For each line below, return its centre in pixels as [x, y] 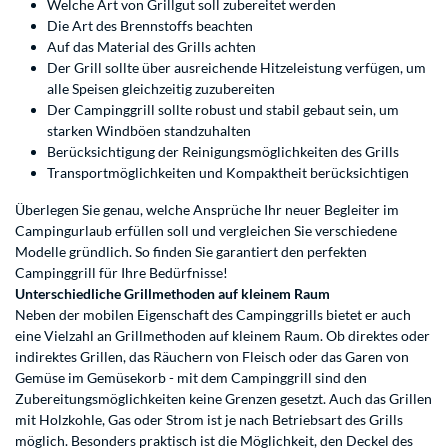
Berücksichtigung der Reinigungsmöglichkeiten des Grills [223, 152]
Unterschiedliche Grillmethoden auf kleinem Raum [172, 294]
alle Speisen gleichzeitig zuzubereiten [161, 89]
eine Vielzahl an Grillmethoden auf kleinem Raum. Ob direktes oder [222, 336]
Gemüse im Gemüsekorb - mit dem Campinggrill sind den [191, 378]
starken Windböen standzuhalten [149, 131]
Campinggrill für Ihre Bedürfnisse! [121, 273]
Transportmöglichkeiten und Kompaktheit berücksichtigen [228, 173]
